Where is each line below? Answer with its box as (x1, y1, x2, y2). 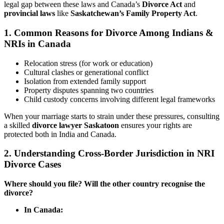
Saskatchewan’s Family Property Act (70, 9, 195, 18)
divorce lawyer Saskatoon (32, 120, 119, 129)
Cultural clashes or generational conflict (24, 67, 148, 76)
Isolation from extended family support (24, 76, 146, 85)
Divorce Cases (4, 159, 61, 170)
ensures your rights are (119, 120, 192, 129)
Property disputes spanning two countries (24, 85, 153, 94)
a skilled (4, 120, 32, 129)
